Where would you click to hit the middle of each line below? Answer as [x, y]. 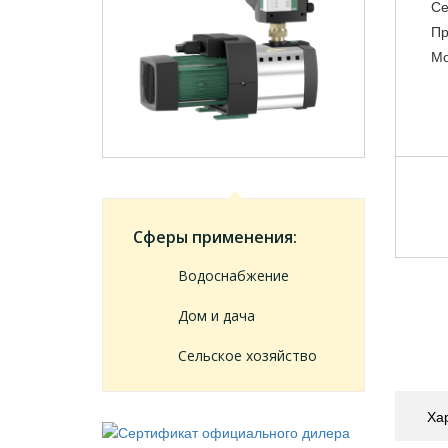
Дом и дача [216, 316]
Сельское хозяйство [247, 356]
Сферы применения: [215, 237]
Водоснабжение [233, 276]
